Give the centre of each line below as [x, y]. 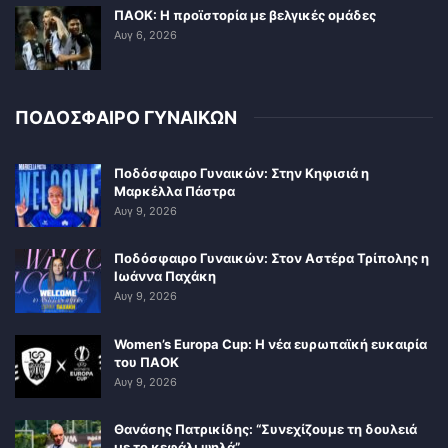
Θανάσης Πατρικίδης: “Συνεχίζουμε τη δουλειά [265, 429]
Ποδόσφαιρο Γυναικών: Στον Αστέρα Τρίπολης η [271, 258]
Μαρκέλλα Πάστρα [174, 190]
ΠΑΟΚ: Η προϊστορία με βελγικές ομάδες [245, 14]
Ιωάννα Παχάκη [165, 276]
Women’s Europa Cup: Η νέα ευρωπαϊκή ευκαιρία [270, 343]
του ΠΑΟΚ [146, 361]
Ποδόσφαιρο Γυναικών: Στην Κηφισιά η [241, 172]
